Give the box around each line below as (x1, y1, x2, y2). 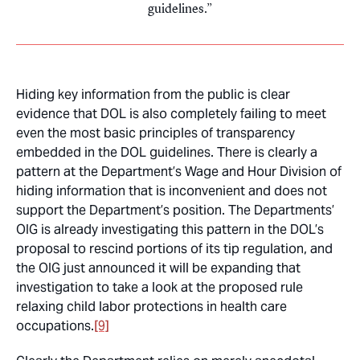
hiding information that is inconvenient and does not (16, 182, 327, 200)
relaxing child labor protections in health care (16, 298, 287, 316)
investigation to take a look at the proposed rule (16, 279, 303, 297)
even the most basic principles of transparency (16, 125, 295, 142)
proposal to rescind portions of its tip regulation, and (16, 240, 333, 258)
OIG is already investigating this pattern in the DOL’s (16, 221, 324, 239)
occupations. (16, 317, 94, 335)
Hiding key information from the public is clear (16, 86, 290, 104)
